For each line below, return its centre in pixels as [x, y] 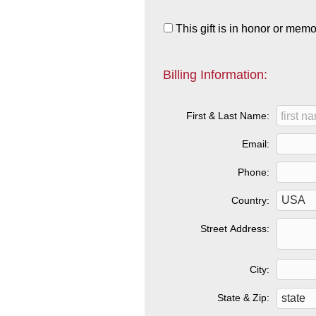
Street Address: [235, 229]
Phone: [253, 172]
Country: [250, 200]
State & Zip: [243, 298]
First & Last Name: [227, 116]
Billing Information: [215, 75]
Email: [255, 144]
